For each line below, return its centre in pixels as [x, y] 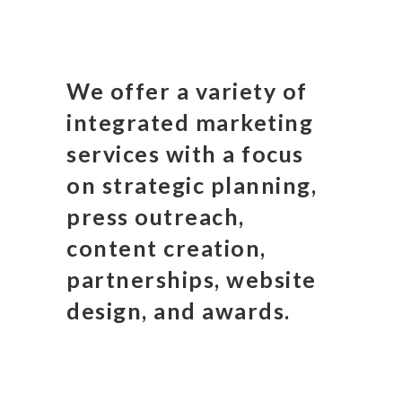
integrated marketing [190, 122]
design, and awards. [179, 310]
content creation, [166, 248]
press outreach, [156, 216]
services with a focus [185, 153]
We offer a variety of [187, 91]
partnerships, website [192, 279]
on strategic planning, [192, 185]
